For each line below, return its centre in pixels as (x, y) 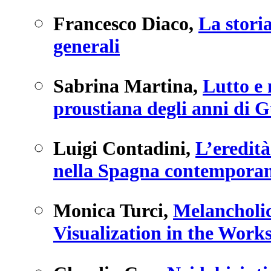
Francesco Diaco (121, 23)
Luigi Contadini (119, 149)
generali (87, 46)
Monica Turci (108, 211)
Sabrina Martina (123, 86)
